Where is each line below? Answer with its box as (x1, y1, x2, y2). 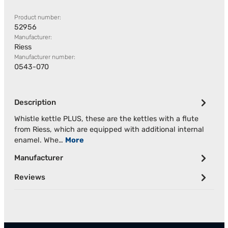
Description (14, 98, 56, 107)
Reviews (14, 173, 45, 182)
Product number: (14, 14, 61, 21)
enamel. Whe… (14, 136, 65, 145)
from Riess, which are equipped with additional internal (14, 125, 204, 134)
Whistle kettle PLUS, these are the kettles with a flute (14, 115, 198, 123)
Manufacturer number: (14, 53, 75, 61)
